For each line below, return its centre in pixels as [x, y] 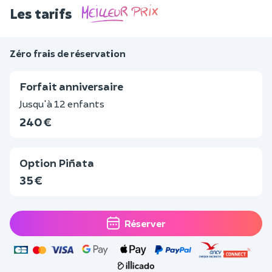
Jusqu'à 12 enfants [62, 104]
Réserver [145, 223]
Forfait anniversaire [71, 86]
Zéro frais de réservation [68, 53]
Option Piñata [57, 163]
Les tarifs [41, 13]
